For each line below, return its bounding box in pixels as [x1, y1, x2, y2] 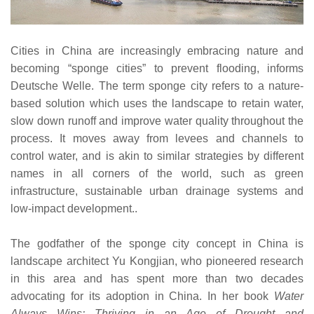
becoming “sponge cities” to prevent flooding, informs [11, 62, 303, 75]
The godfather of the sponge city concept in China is [11, 238, 303, 250]
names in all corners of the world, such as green [11, 168, 303, 180]
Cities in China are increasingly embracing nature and [11, 45, 303, 57]
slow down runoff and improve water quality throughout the [11, 115, 303, 128]
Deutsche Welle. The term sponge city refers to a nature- [11, 80, 303, 93]
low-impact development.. [11, 203, 137, 215]
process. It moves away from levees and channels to [11, 132, 303, 145]
